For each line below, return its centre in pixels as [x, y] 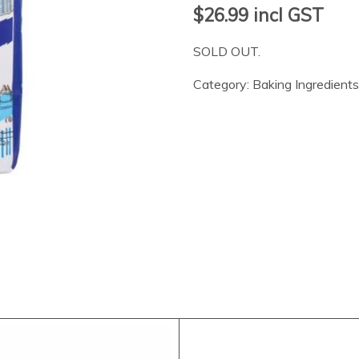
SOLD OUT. [226, 51]
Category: [222, 84]
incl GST [286, 14]
